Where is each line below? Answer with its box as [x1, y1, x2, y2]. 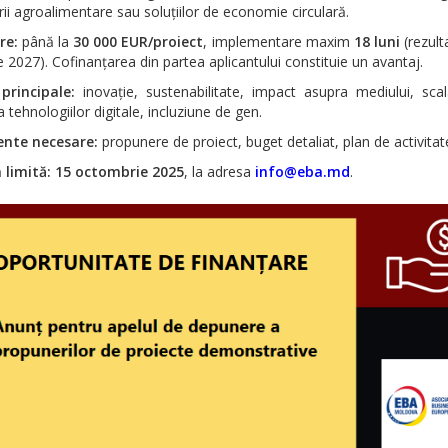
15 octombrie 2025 [54, 162, 184, 182]
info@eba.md [254, 162, 350, 182]
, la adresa [183, 162, 255, 182]
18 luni [353, 32, 401, 52]
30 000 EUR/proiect [73, 32, 204, 52]
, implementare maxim [203, 32, 354, 52]
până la [17, 32, 74, 52]
